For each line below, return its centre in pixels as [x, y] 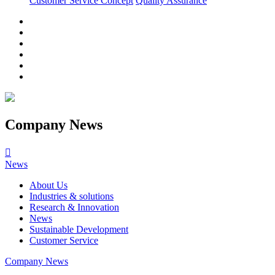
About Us [48, 185]
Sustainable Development [79, 229]
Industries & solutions [72, 196]
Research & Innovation [74, 207]
